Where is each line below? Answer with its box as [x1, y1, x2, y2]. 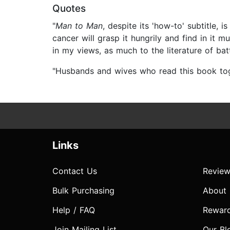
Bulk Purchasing [52, 185, 114, 196]
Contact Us [52, 166, 97, 177]
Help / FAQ [52, 205, 95, 216]
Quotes [52, 3, 86, 15]
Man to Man [55, 21, 103, 31]
